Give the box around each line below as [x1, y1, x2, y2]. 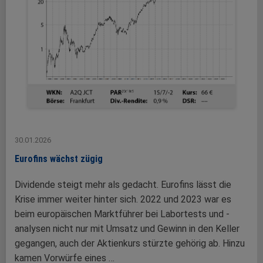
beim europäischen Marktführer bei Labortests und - [15, 208, 230, 220]
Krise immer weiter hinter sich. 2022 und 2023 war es [15, 194, 231, 205]
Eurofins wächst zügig [15, 153, 103, 165]
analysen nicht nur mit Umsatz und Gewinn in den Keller [15, 223, 240, 235]
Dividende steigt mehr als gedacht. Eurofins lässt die [15, 179, 231, 191]
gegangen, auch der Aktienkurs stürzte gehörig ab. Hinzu [15, 238, 245, 249]
